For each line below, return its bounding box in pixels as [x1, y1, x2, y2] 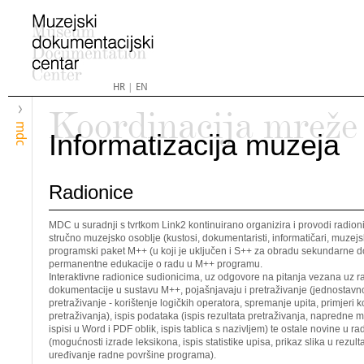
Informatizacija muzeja [49, 128, 340, 162]
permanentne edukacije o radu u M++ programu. [49, 258, 262, 270]
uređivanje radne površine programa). [49, 349, 216, 361]
